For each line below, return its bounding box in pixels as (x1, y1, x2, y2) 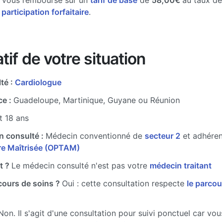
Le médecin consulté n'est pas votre (11, 161, 150, 170)
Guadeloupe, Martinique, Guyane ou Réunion (13, 95, 180, 105)
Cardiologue (15, 77, 61, 87)
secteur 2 (145, 131, 180, 141)
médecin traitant (150, 161, 212, 170)
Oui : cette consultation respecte (62, 178, 187, 188)
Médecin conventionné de (46, 131, 145, 141)
